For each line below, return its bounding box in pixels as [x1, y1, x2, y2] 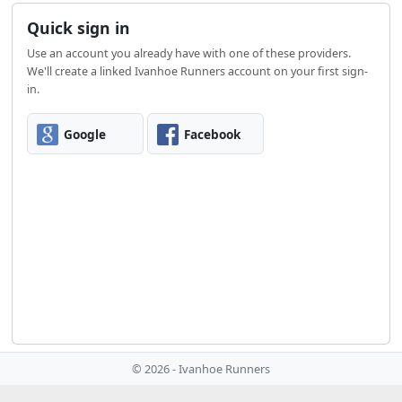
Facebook [184, 125, 241, 143]
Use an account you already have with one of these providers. [27, 46, 352, 62]
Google [64, 125, 107, 143]
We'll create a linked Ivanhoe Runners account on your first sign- [27, 64, 369, 80]
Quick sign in [27, 17, 131, 39]
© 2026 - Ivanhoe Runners [132, 361, 270, 378]
